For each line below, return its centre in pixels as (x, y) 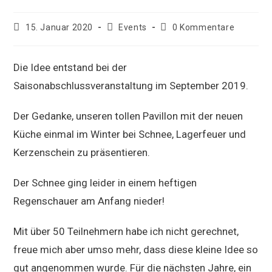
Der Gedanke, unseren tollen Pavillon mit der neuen (128, 116)
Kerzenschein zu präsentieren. (82, 152)
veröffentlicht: (43, 38)
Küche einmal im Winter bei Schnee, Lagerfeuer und (130, 134)
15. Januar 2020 (59, 27)
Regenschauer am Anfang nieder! (89, 201)
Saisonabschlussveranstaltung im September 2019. (131, 86)
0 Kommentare (204, 27)
